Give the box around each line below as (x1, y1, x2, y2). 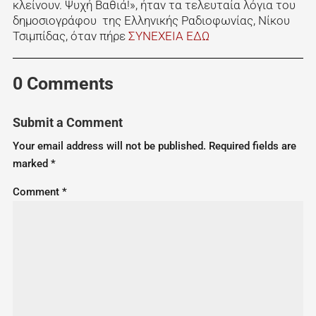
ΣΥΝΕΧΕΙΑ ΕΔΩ (128, 29, 209, 44)
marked (12, 157, 51, 171)
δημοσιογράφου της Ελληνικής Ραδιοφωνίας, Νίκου (12, 13, 290, 28)
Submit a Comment (12, 115, 123, 130)
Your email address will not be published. (12, 140, 206, 153)
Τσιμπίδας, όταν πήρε (12, 29, 128, 44)
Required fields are (208, 140, 296, 153)
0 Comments (12, 73, 114, 95)
